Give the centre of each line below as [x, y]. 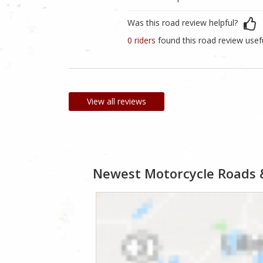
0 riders [143, 41]
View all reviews [117, 102]
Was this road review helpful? [183, 23]
